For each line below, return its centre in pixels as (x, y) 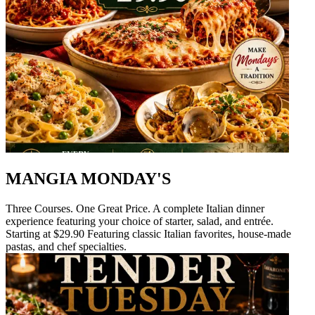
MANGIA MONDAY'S (88, 178)
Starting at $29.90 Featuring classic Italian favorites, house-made (148, 233)
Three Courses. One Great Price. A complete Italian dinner (135, 208)
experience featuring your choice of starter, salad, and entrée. (140, 221)
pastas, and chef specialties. (66, 246)
